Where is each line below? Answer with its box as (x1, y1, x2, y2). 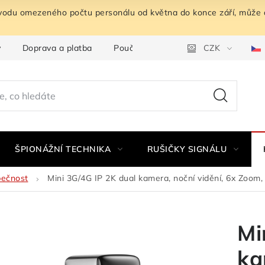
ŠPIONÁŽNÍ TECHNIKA (15, 144, 111, 154)
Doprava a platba (22, 42, 92, 53)
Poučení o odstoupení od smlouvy (114, 42, 250, 53)
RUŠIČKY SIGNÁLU (147, 144, 227, 154)
